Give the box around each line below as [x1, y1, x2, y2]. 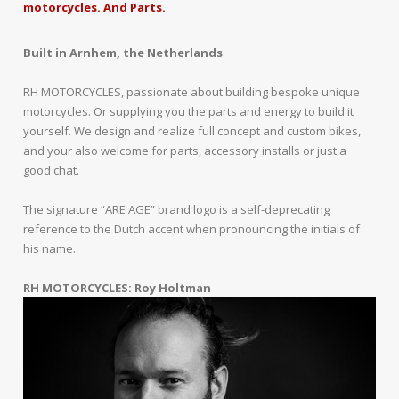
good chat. [23, 161, 80, 178]
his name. [23, 240, 77, 256]
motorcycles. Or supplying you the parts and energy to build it [23, 102, 354, 119]
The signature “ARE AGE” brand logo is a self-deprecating [23, 200, 330, 217]
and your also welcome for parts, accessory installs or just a [23, 142, 347, 159]
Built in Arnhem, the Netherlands [23, 44, 224, 61]
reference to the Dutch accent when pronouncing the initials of [23, 220, 361, 237]
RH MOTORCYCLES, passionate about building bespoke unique [23, 83, 361, 100]
